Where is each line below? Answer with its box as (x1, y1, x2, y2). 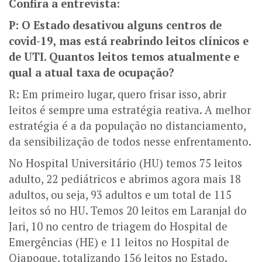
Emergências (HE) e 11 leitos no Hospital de (9, 235, 229, 249)
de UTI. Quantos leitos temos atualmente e (9, 49, 239, 64)
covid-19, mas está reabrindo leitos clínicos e (9, 33, 249, 48)
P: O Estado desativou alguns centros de (9, 18, 222, 32)
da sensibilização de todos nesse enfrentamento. (9, 134, 251, 149)
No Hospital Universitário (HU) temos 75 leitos (9, 156, 242, 170)
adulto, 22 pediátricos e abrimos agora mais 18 (9, 171, 241, 186)
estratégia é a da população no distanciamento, (9, 118, 246, 133)
